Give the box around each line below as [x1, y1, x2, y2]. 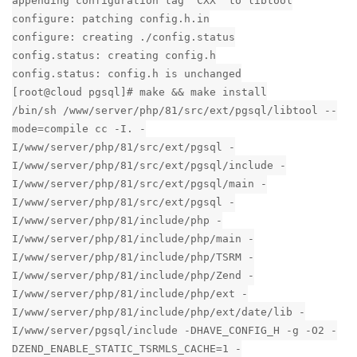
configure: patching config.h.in [12, 13, 210, 25]
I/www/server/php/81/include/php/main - [12, 233, 254, 245]
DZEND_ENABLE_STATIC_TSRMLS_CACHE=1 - [12, 343, 241, 355]
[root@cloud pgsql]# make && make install [12, 86, 267, 99]
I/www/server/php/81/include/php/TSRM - [12, 251, 254, 264]
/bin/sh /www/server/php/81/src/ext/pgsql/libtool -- [12, 104, 337, 117]
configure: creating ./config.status [12, 31, 235, 44]
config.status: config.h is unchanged [12, 68, 241, 80]
